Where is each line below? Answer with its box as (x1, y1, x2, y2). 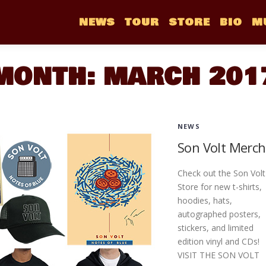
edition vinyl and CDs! (178, 236, 259, 247)
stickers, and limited (178, 222, 254, 233)
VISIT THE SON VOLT (178, 249, 259, 261)
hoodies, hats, (178, 195, 232, 206)
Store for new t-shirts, (178, 181, 262, 192)
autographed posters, (178, 208, 261, 220)
